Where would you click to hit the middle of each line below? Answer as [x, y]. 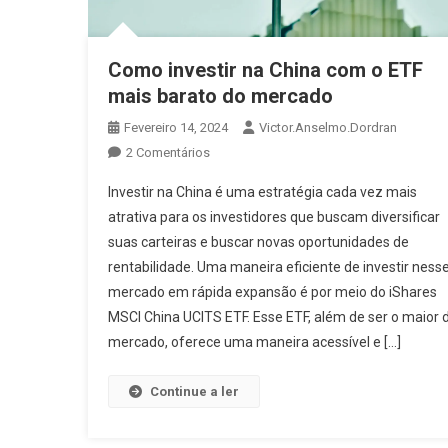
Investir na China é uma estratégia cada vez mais [262, 192]
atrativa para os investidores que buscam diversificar [273, 217]
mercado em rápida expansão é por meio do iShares [272, 292]
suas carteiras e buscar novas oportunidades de [258, 242]
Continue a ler [194, 392]
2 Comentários [167, 153]
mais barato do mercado [220, 96]
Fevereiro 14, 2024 [175, 128]
